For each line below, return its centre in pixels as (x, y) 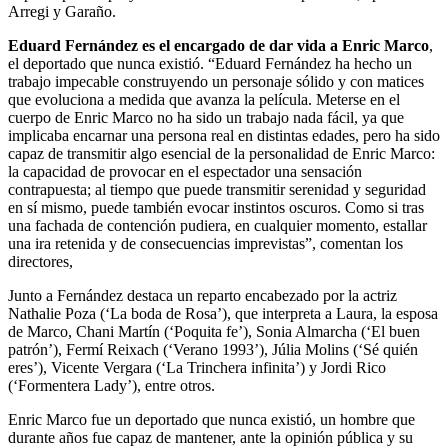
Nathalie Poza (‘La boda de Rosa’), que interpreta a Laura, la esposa (223, 314)
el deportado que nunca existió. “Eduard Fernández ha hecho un (210, 64)
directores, (40, 262)
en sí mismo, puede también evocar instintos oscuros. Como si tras (216, 208)
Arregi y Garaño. (62, 12)
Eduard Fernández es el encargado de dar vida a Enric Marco (218, 46)
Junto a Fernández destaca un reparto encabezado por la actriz (202, 296)
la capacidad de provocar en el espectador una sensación (185, 172)
